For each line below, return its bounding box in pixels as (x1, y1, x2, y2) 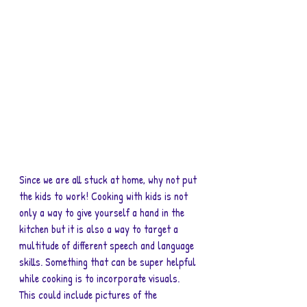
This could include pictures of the (19, 287, 160, 302)
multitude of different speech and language (19, 238, 197, 253)
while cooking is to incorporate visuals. (19, 271, 182, 286)
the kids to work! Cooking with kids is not (19, 188, 191, 204)
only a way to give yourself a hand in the (19, 205, 187, 220)
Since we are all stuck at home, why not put (19, 172, 199, 187)
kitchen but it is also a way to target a (19, 221, 181, 236)
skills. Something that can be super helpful (19, 254, 199, 269)
